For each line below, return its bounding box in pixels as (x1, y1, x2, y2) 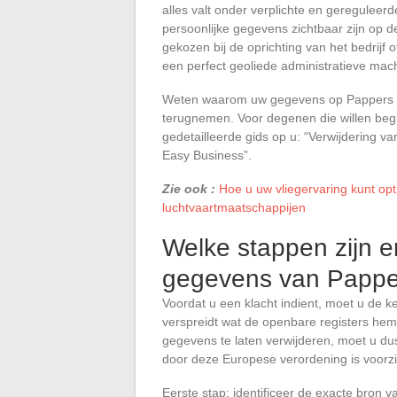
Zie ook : (162, 181, 215, 196)
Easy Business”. (162, 147, 252, 162)
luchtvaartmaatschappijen (162, 199, 306, 214)
